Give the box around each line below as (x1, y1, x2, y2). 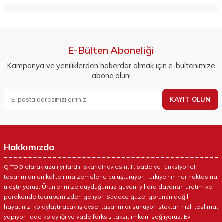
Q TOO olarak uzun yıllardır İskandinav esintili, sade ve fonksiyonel (4, 163, 195, 170)
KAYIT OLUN (170, 95, 210, 103)
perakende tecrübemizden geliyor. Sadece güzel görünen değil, (4, 193, 190, 200)
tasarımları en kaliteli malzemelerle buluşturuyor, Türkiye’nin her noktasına (4, 173, 217, 180)
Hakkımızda (4, 141, 54, 153)
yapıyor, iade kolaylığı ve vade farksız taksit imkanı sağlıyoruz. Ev (4, 213, 190, 220)
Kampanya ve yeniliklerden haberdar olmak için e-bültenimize (7, 61, 215, 70)
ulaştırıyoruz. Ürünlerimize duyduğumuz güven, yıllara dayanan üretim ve (4, 183, 212, 190)
